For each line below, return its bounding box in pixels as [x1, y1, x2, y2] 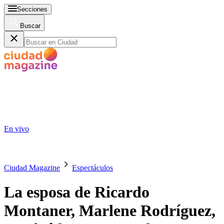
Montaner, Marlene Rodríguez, [4, 201, 215, 220]
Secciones [17, 5, 47, 13]
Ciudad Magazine [4, 163, 60, 172]
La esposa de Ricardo [4, 183, 149, 201]
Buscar [20, 22, 40, 29]
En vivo [4, 124, 29, 133]
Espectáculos [72, 163, 113, 172]
